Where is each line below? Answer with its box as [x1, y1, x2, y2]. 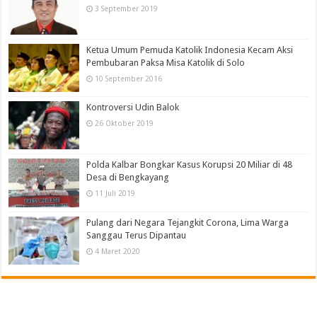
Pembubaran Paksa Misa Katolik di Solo [86, 57, 246, 69]
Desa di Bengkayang [86, 172, 170, 183]
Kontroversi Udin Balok [86, 102, 180, 113]
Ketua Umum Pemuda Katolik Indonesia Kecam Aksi [86, 45, 294, 56]
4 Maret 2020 [95, 246, 141, 255]
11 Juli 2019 [95, 189, 136, 198]
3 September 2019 [95, 4, 158, 13]
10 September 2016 [95, 74, 163, 83]
